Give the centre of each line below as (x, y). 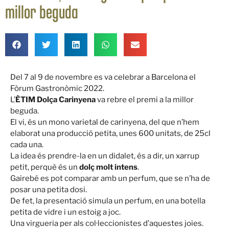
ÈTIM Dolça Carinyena (55, 100)
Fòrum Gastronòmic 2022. (57, 89)
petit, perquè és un (45, 167)
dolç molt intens (108, 167)
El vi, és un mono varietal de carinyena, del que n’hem (105, 122)
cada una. (27, 145)
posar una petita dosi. (49, 190)
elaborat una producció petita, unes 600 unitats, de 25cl (110, 134)
